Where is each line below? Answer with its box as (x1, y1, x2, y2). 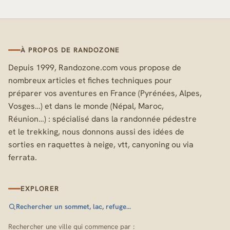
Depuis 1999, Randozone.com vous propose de (8, 62, 181, 73)
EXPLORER (21, 184, 59, 194)
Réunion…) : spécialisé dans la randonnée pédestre (8, 113, 197, 125)
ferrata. (8, 152, 37, 163)
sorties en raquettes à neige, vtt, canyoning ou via (8, 139, 194, 150)
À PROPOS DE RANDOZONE (21, 45, 120, 55)
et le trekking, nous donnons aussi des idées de (8, 126, 184, 138)
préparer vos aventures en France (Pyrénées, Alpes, (8, 88, 202, 99)
